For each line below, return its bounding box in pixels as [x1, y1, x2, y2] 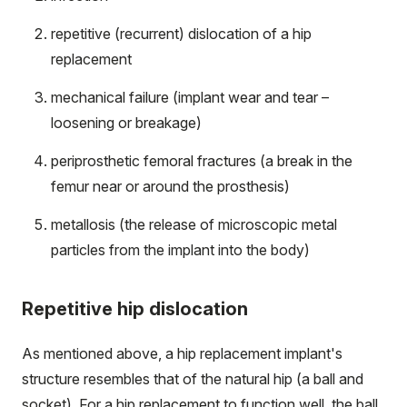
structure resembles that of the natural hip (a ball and [22, 370, 363, 389]
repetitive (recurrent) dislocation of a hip [51, 25, 312, 44]
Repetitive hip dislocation [22, 298, 248, 321]
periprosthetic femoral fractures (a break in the [51, 152, 352, 171]
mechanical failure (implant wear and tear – [51, 88, 329, 107]
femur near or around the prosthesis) [51, 177, 290, 196]
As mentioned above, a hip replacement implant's [22, 344, 342, 363]
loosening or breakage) [51, 114, 202, 133]
